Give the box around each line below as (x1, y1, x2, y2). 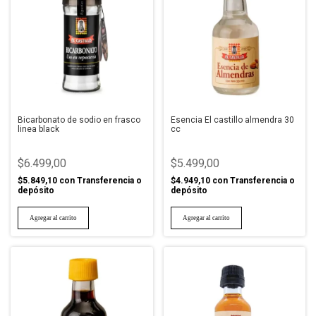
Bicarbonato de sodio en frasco (18, 114, 140, 125)
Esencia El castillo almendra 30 (170, 114, 294, 125)
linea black (18, 123, 59, 134)
